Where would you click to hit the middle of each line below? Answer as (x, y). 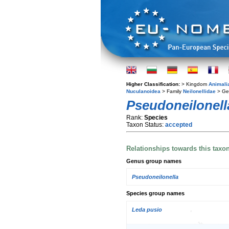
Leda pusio (147, 209)
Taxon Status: (146, 125)
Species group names (155, 193)
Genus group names (154, 161)
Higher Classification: (154, 84)
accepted (179, 125)
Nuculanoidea (143, 91)
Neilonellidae (199, 91)
